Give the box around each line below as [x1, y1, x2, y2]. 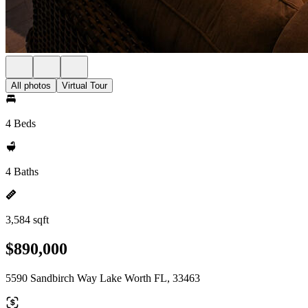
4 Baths [5, 166, 38, 177]
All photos [11, 80, 51, 91]
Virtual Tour [62, 80, 107, 91]
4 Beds [5, 118, 36, 129]
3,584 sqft [5, 214, 49, 225]
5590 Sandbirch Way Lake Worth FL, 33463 [5, 272, 200, 284]
